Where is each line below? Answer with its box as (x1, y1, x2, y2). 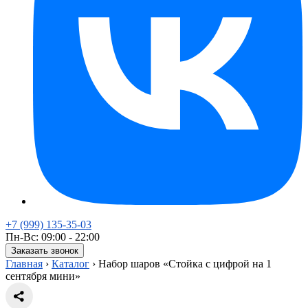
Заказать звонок (11, 245, 78, 256)
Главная (5, 258, 43, 270)
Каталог (52, 258, 89, 270)
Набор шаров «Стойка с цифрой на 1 (98, 258, 272, 270)
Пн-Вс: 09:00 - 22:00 (5, 231, 100, 243)
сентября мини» (5, 270, 80, 283)
